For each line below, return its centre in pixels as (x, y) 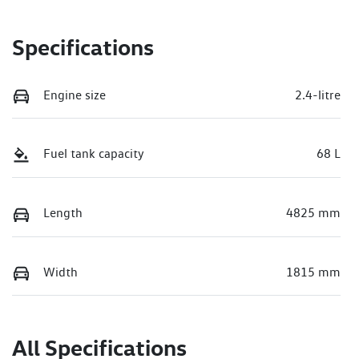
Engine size (75, 95)
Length (63, 213)
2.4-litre (318, 95)
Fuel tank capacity (94, 154)
